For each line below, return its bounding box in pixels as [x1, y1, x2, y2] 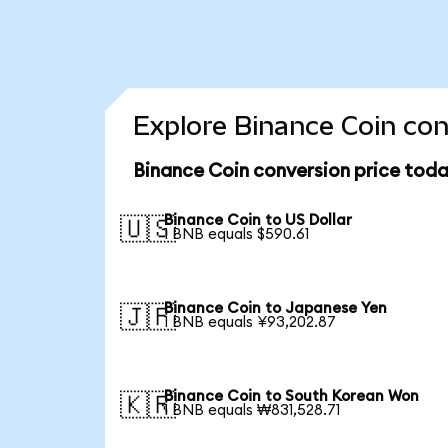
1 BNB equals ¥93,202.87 [164, 314, 337, 330]
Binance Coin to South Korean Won [164, 388, 420, 404]
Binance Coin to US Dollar [164, 213, 353, 229]
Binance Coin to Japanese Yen [164, 300, 388, 316]
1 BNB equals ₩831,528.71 [164, 402, 341, 418]
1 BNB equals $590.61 [164, 227, 310, 243]
